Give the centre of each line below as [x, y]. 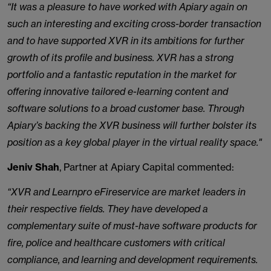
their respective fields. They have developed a [108, 209]
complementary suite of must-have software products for [132, 226]
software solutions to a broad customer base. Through [126, 108]
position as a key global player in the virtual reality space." [135, 142]
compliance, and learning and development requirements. [132, 260]
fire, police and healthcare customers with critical [116, 243]
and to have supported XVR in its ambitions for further [126, 41]
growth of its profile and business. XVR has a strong [120, 57]
